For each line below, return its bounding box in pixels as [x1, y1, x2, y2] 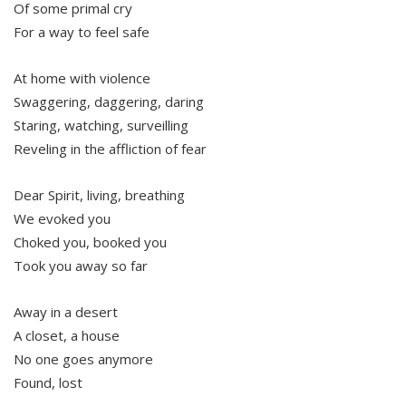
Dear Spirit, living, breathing [14, 186, 185, 205]
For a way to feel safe [14, 23, 150, 42]
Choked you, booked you [14, 233, 167, 252]
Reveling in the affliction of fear [14, 140, 207, 159]
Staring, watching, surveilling [14, 116, 188, 135]
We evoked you [14, 209, 111, 228]
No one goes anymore [14, 350, 153, 369]
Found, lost [14, 373, 82, 392]
